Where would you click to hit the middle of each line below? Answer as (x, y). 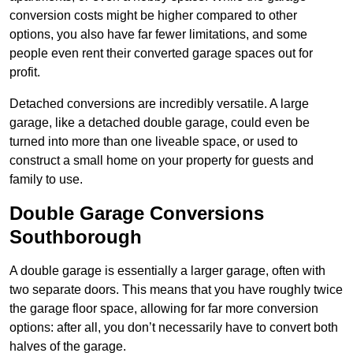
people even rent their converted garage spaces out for (161, 54)
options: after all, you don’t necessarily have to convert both (174, 328)
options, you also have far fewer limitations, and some (158, 35)
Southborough (76, 237)
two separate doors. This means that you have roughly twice (176, 290)
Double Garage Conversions (137, 214)
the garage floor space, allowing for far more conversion (164, 309)
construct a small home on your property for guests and (162, 161)
